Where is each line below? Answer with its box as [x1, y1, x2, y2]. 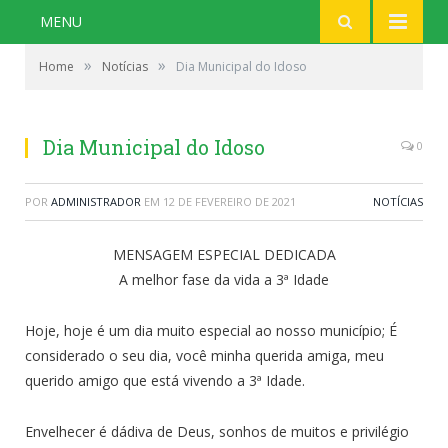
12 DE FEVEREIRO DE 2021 [163, 194, 296, 209]
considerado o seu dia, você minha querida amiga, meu [25, 345, 384, 365]
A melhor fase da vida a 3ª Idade [119, 270, 329, 289]
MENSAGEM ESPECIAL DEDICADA [112, 245, 336, 264]
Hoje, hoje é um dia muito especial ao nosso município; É [25, 320, 397, 340]
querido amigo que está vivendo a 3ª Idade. [25, 370, 305, 390]
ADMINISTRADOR [51, 194, 141, 209]
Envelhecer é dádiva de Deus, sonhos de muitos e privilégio [25, 421, 409, 441]
